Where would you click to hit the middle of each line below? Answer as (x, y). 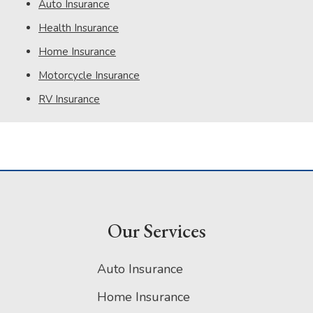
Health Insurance (79, 28)
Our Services (156, 231)
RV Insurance (69, 100)
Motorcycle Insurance (89, 76)
